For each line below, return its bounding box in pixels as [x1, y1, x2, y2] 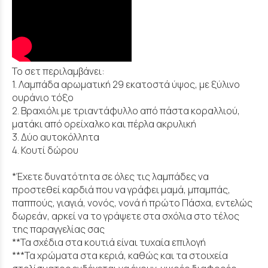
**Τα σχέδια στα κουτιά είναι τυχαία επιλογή [12, 236, 206, 249]
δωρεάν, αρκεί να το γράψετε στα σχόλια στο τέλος [12, 209, 239, 223]
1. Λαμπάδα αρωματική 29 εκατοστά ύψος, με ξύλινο [12, 78, 240, 92]
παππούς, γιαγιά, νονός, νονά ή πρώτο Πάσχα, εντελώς [12, 196, 252, 210]
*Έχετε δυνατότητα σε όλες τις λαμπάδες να [12, 170, 209, 184]
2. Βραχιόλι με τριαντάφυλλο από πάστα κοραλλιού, [12, 104, 240, 118]
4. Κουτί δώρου [12, 144, 78, 157]
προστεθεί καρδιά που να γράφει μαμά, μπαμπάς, [12, 183, 230, 197]
